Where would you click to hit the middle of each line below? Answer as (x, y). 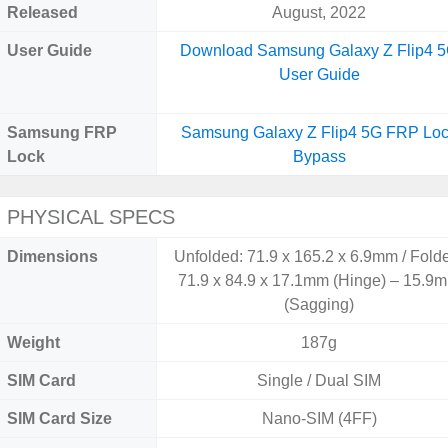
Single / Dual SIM (319, 380)
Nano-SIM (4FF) (319, 418)
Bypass (319, 156)
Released (42, 12)
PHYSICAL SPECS (91, 217)
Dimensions (52, 256)
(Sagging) (319, 304)
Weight (33, 342)
